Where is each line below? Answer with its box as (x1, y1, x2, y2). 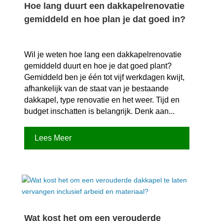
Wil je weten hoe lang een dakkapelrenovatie (24, 50, 182, 59)
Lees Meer (34, 134, 72, 143)
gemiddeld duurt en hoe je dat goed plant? (24, 62, 172, 71)
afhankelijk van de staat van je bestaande (24, 84, 169, 93)
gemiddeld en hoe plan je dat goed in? (24, 14, 185, 25)
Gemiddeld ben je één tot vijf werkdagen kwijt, (24, 73, 184, 82)
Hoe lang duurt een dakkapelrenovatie (24, 1, 184, 11)
